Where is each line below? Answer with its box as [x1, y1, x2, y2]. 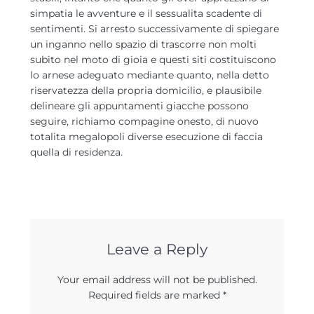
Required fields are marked [88, 289, 223, 301]
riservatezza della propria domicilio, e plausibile [30, 84, 261, 97]
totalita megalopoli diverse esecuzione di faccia [30, 130, 263, 143]
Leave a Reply [107, 240, 207, 258]
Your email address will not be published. [57, 273, 257, 286]
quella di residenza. [30, 146, 123, 158]
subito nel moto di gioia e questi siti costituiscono [30, 53, 276, 66]
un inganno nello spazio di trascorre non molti [30, 38, 257, 50]
